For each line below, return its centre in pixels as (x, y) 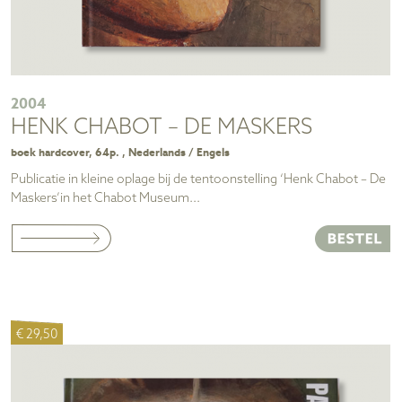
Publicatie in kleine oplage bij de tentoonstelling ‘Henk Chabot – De (198, 179)
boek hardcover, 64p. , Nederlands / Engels (120, 153)
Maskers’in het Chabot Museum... (105, 198)
